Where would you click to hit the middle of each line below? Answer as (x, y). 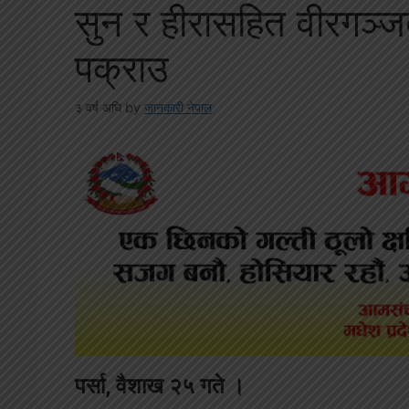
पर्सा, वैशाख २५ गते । (160, 386)
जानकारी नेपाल (178, 107)
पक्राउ (121, 68)
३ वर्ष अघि (98, 107)
